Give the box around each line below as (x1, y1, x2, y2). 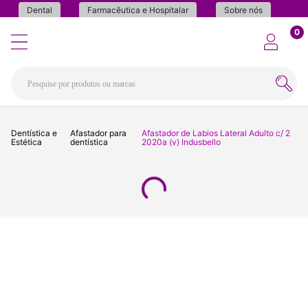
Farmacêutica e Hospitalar (87, 5, 189, 15)
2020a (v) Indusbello (141, 137, 221, 148)
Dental (27, 5, 53, 15)
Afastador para (70, 128, 127, 139)
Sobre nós (223, 5, 263, 15)
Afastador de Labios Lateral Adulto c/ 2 (141, 128, 290, 139)
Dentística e (11, 128, 57, 139)
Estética (11, 137, 42, 148)
